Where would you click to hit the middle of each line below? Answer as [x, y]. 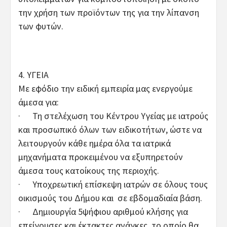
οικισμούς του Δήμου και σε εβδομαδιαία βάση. [110, 198]
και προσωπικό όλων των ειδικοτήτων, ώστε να [110, 129]
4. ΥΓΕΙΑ [33, 74]
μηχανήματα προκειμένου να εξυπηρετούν [101, 157]
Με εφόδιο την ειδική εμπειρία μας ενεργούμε [105, 88]
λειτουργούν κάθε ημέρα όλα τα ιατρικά [94, 143]
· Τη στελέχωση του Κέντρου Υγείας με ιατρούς [113, 116]
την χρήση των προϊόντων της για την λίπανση [109, 12]
